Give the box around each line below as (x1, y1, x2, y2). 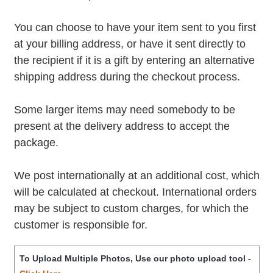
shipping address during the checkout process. (13, 71, 240, 83)
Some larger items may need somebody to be (13, 104, 235, 116)
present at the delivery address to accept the (13, 120, 230, 133)
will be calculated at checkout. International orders (13, 186, 257, 199)
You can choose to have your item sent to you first (13, 21, 256, 34)
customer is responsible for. (13, 219, 151, 232)
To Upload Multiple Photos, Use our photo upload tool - (19, 253, 251, 264)
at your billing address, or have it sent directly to (13, 38, 246, 51)
